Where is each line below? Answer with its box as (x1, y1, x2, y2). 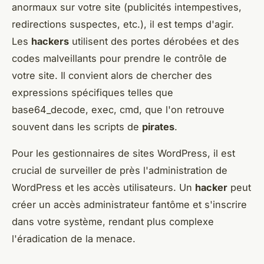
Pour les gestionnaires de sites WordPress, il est (12, 147, 235, 160)
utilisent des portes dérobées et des (69, 35, 239, 48)
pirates (142, 121, 174, 133)
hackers (31, 35, 69, 48)
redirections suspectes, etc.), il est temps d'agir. (12, 18, 234, 31)
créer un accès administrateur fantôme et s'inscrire (12, 199, 247, 211)
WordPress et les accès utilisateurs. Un (12, 181, 195, 194)
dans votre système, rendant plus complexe (12, 216, 214, 228)
